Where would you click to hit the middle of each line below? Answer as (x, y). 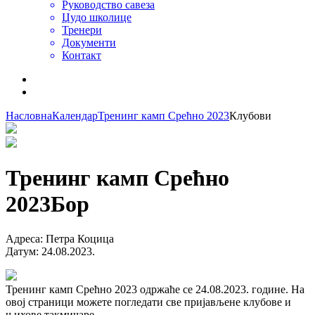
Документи (89, 43)
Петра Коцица (80, 238)
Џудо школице (97, 17)
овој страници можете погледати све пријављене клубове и (148, 302)
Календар (75, 116)
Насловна (29, 116)
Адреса (23, 238)
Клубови (250, 116)
